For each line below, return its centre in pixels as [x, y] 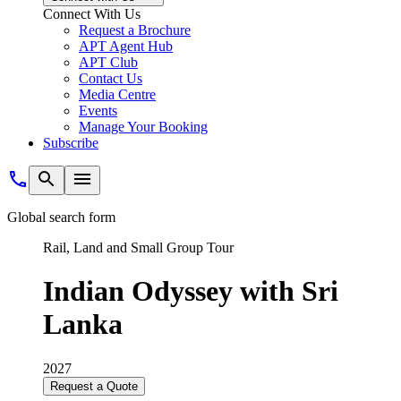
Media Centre [117, 94]
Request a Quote [94, 386]
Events [98, 111]
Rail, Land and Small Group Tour [138, 247]
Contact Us [111, 78]
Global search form [61, 217]
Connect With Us [92, 14]
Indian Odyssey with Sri [191, 291]
